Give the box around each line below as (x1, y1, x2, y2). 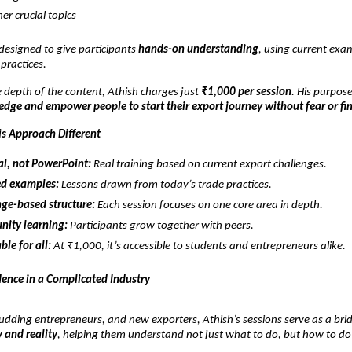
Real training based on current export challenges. (91, 158, 327, 170)
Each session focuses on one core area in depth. (95, 199, 323, 211)
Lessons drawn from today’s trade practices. (59, 178, 272, 191)
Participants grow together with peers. (68, 219, 254, 232)
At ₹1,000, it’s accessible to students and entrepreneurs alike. (51, 240, 346, 252)
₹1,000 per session (201, 86, 291, 98)
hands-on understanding (138, 43, 258, 56)
